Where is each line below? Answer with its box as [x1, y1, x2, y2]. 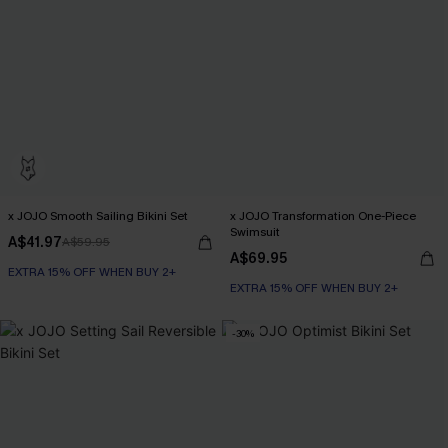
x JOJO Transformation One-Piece [230, 208, 416, 224]
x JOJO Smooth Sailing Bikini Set [8, 208, 188, 224]
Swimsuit [230, 224, 280, 240]
